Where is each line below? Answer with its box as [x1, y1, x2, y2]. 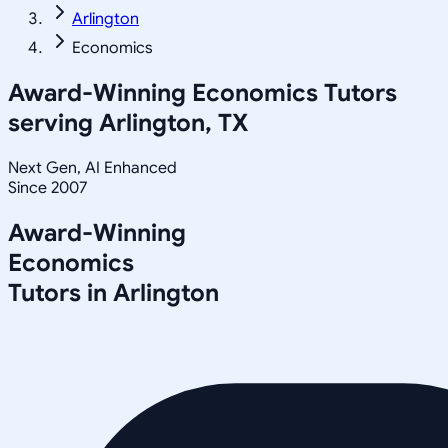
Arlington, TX [99, 107, 248, 138]
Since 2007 [8, 177, 87, 198]
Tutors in [8, 277, 113, 308]
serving [8, 107, 99, 138]
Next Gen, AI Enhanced [8, 157, 177, 178]
